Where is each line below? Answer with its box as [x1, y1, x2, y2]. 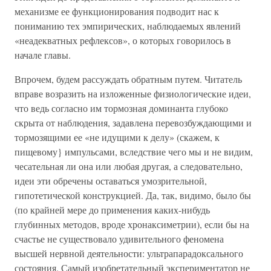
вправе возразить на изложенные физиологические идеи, [15, 87, 251, 100]
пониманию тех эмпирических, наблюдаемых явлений [15, 19, 241, 32]
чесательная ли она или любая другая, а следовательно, [15, 160, 243, 172]
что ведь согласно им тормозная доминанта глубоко [15, 102, 228, 114]
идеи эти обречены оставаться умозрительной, [15, 174, 207, 187]
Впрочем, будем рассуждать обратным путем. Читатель [15, 73, 242, 85]
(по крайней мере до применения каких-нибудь [15, 203, 210, 216]
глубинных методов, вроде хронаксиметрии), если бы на [15, 218, 249, 230]
